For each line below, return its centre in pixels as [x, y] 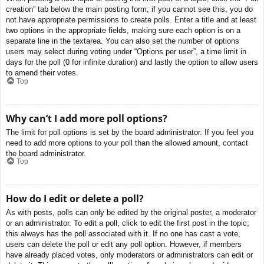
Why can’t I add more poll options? [87, 118]
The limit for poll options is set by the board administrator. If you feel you [130, 132]
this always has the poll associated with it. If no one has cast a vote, [123, 234]
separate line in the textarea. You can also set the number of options [123, 41]
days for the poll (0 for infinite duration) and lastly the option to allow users [132, 62]
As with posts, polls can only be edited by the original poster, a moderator [131, 213]
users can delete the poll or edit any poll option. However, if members [124, 245]
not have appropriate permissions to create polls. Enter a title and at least [131, 20]
